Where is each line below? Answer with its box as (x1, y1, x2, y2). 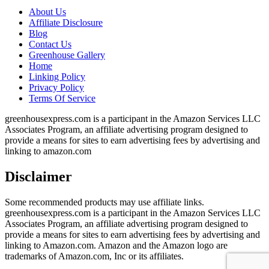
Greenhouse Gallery (29, 50, 105, 61)
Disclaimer (5, 169, 72, 185)
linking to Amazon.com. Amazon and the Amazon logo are (5, 240, 228, 251)
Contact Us (29, 39, 71, 50)
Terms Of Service (29, 93, 95, 104)
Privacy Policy (29, 82, 84, 93)
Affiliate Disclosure (29, 17, 103, 28)
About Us (29, 7, 66, 17)
